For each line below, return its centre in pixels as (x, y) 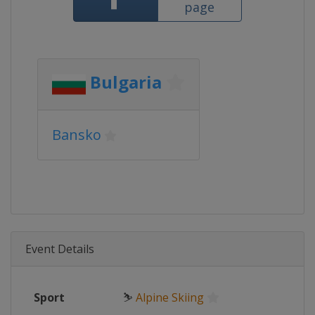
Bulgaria (126, 82)
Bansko (77, 135)
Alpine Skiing (170, 297)
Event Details (60, 249)
